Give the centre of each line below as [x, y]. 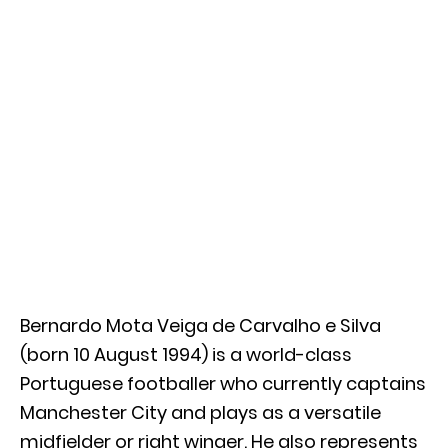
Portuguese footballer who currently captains [223, 383]
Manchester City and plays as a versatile [200, 412]
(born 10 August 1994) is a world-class [186, 354]
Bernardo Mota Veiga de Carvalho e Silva [200, 325]
